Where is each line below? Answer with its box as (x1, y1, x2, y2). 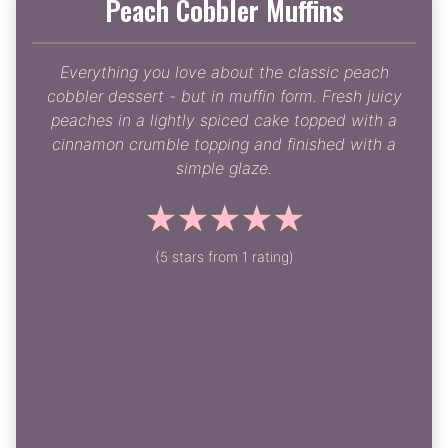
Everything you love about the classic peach (59, 62, 389, 83)
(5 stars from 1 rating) (154, 248, 294, 266)
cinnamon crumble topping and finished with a (52, 134, 396, 155)
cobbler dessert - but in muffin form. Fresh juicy (46, 86, 402, 107)
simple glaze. (176, 158, 272, 179)
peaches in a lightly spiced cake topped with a (51, 110, 397, 131)
